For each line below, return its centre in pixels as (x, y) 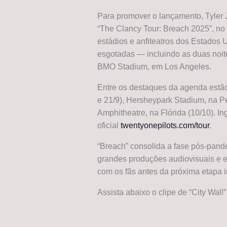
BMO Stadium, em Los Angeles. (154, 66)
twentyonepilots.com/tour (165, 125)
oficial (109, 125)
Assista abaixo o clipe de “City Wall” (162, 192)
